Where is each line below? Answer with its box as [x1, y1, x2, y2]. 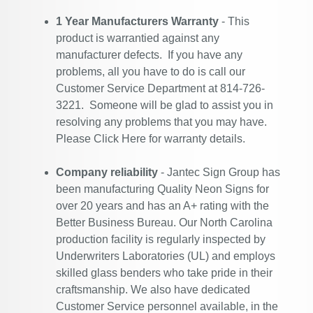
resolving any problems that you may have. [56, 116, 270, 128]
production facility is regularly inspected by [56, 233, 265, 245]
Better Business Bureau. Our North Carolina [56, 217, 272, 228]
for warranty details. [146, 133, 245, 145]
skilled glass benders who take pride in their [56, 267, 272, 279]
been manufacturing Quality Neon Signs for [56, 183, 269, 195]
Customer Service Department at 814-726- [56, 82, 265, 94]
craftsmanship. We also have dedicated [56, 284, 250, 296]
